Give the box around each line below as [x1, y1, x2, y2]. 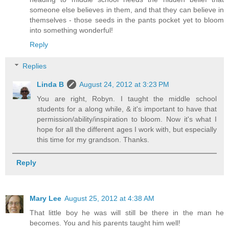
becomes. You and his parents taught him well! [30, 219, 180, 227]
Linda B [37, 80, 64, 88]
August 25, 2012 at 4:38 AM [64, 194, 154, 203]
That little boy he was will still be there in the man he [30, 209, 224, 217]
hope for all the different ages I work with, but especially [37, 125, 217, 133]
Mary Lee [30, 194, 61, 203]
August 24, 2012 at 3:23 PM [79, 80, 170, 88]
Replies [22, 62, 47, 70]
